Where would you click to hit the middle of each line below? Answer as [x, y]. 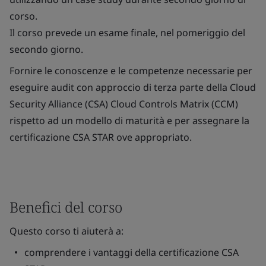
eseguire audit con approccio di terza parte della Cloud [133, 87]
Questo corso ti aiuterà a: [66, 231]
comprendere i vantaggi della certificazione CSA [132, 252]
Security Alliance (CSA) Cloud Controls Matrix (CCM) [124, 104]
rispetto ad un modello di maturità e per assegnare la [129, 121]
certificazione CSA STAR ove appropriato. [101, 137]
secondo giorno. [46, 49]
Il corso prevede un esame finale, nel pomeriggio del [127, 33]
